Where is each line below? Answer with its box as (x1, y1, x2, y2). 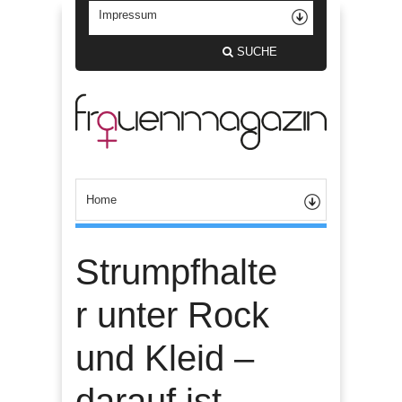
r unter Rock (75, 294, 269, 335)
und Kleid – (75, 337, 254, 378)
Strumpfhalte (75, 251, 277, 292)
